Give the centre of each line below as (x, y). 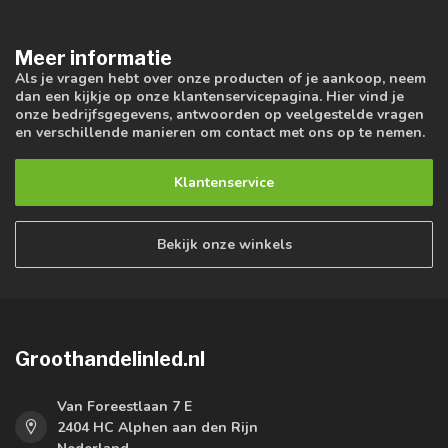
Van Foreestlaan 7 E (124, 406)
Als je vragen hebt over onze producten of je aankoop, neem (220, 79)
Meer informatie (93, 58)
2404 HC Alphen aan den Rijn (157, 427)
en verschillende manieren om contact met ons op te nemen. (220, 133)
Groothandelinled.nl (110, 358)
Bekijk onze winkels (224, 244)
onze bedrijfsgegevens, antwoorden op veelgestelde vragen (219, 115)
